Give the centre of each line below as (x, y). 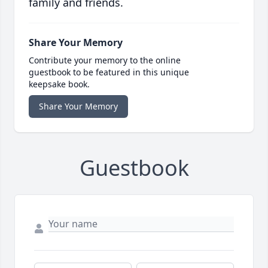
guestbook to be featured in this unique (109, 72)
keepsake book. (59, 84)
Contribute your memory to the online (105, 60)
